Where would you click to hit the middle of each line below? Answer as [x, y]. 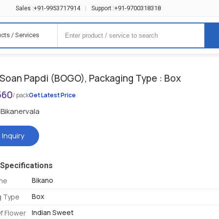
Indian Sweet [53, 213]
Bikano [43, 180]
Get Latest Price [53, 95]
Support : [103, 8]
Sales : [25, 8]
